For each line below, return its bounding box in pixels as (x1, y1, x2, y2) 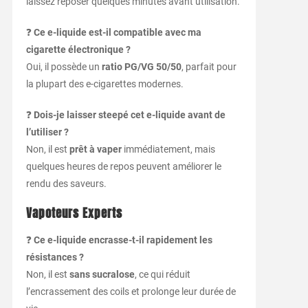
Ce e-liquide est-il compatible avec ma (33, 27, 201, 38)
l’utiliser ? (25, 126, 69, 138)
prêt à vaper (69, 144, 122, 155)
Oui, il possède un (25, 61, 102, 73)
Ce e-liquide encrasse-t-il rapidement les (33, 234, 212, 246)
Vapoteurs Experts (25, 205, 122, 223)
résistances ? (25, 252, 84, 263)
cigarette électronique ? (25, 44, 131, 56)
